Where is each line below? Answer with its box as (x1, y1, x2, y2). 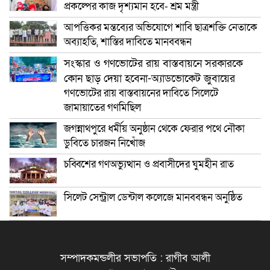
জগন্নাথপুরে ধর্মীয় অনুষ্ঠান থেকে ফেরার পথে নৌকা (64, 121, 245, 136)
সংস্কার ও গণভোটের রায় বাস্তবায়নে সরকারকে (64, 56, 243, 71)
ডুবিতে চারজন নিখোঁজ (64, 136, 145, 150)
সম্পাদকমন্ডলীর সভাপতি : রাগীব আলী (60, 251, 210, 265)
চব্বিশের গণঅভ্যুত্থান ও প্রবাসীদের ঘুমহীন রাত (64, 157, 234, 171)
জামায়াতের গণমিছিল (64, 100, 141, 115)
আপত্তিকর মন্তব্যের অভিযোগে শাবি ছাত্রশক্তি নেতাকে (64, 20, 257, 34)
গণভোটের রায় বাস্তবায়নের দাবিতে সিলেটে (64, 86, 218, 100)
